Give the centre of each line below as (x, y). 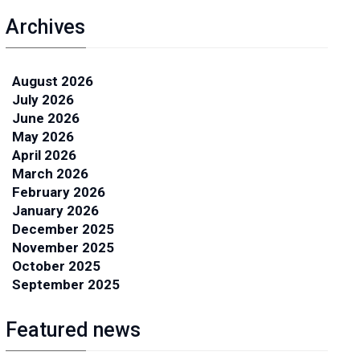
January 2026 (55, 211)
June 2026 (45, 118)
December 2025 (63, 229)
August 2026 (52, 81)
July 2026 (43, 100)
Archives (45, 27)
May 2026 (43, 137)
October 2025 (56, 266)
